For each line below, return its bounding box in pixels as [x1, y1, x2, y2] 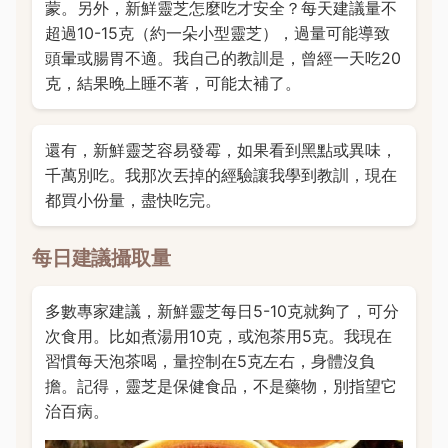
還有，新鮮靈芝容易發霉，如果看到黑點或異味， [44, 140, 397, 161]
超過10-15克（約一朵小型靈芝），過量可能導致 [44, 23, 390, 44]
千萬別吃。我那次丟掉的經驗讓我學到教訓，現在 [44, 165, 397, 186]
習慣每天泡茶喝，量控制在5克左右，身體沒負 [44, 350, 375, 371]
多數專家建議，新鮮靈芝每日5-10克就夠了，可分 [44, 300, 399, 321]
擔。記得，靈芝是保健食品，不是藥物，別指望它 [44, 375, 397, 396]
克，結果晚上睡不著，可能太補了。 [44, 73, 301, 94]
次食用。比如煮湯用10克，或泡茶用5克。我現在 [44, 325, 392, 346]
